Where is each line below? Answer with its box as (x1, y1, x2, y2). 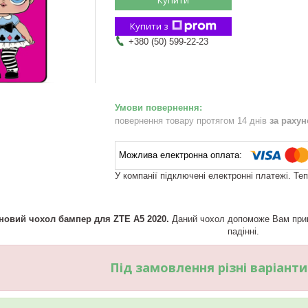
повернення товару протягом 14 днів (115, 115, 269, 126)
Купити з (130, 19, 168, 32)
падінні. (228, 225, 259, 236)
